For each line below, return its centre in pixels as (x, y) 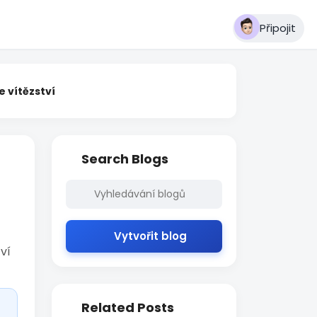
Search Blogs (125, 159)
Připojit (277, 28)
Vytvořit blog (151, 236)
